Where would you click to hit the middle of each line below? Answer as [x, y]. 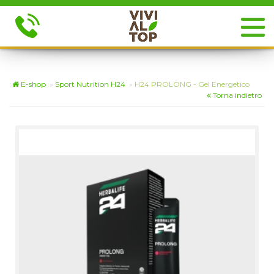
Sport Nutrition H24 [89, 84]
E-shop [32, 84]
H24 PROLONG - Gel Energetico [191, 84]
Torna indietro [236, 95]
